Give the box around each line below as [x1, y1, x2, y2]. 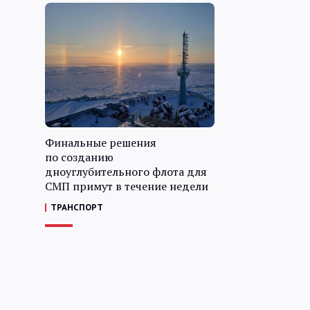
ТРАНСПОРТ [51, 202, 104, 212]
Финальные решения [45, 135, 157, 150]
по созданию [45, 149, 114, 165]
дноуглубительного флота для [45, 164, 208, 179]
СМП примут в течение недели [45, 179, 209, 194]
